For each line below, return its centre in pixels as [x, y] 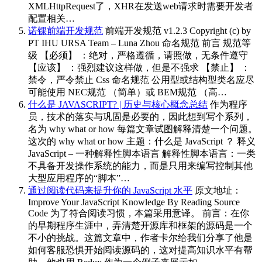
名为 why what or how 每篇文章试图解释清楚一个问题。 [143, 129]
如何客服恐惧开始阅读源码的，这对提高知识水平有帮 [140, 250]
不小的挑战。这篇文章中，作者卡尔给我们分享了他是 [140, 237]
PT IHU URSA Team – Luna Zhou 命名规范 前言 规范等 [139, 43]
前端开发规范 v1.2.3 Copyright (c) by [177, 30]
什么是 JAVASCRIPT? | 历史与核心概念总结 [118, 104]
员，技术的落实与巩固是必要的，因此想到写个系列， [140, 116]
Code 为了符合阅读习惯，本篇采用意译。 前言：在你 [139, 213]
